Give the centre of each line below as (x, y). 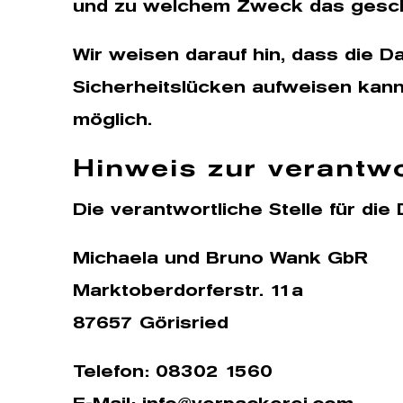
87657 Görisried (150, 322)
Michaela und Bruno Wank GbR (220, 257)
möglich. (112, 119)
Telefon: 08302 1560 (172, 371)
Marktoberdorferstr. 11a (188, 290)
